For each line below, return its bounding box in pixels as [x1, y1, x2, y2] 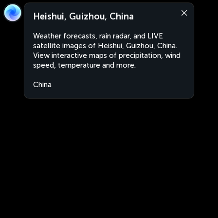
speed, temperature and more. [33, 61, 136, 70]
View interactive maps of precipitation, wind [33, 51, 181, 60]
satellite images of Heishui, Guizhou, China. [33, 41, 177, 50]
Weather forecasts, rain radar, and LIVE [33, 32, 163, 40]
